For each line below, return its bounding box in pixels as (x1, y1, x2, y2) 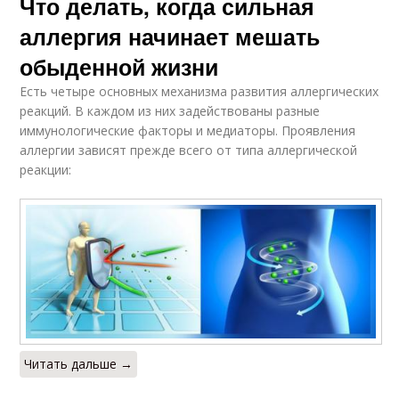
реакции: (20, 161, 72, 179)
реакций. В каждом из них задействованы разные (20, 102, 321, 120)
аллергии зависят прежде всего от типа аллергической (20, 142, 358, 159)
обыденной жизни (20, 51, 219, 84)
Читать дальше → (24, 354, 134, 372)
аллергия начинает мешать (20, 20, 321, 53)
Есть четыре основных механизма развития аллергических (20, 83, 379, 101)
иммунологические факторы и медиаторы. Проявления (20, 122, 356, 140)
